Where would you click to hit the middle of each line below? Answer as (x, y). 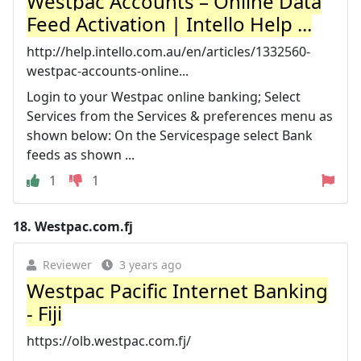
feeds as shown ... (81, 154)
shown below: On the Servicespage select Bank (170, 135)
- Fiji (44, 313)
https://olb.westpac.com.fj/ (109, 340)
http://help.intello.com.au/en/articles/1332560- (168, 51)
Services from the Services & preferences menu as (180, 116)
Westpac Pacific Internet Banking (177, 290)
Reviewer (67, 264)
